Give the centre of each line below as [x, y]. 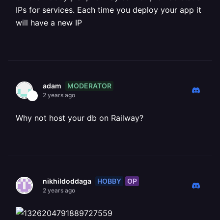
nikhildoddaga [67, 181]
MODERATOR [89, 85]
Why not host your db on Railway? [80, 118]
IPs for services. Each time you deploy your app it [109, 10]
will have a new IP [49, 23]
